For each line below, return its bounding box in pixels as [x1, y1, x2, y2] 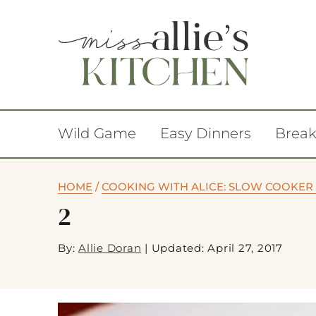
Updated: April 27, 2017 [151, 241, 283, 255]
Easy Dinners [160, 125, 251, 142]
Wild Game [58, 125, 136, 142]
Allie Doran [78, 241, 142, 255]
